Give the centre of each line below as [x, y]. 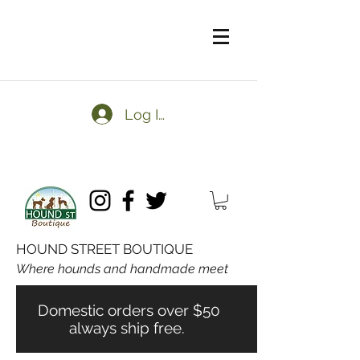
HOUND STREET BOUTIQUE [104, 249]
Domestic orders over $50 [129, 310]
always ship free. [129, 328]
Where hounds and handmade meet [122, 269]
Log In [146, 114]
